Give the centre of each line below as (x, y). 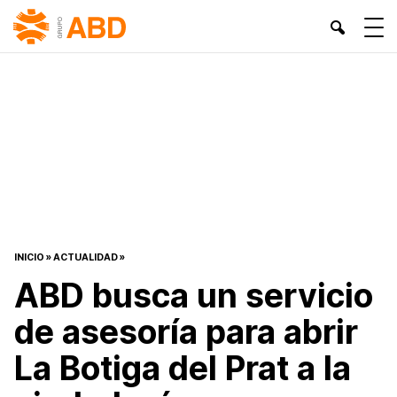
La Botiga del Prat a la (183, 368)
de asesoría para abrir (186, 331)
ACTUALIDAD (86, 257)
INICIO (29, 257)
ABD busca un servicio (194, 295)
